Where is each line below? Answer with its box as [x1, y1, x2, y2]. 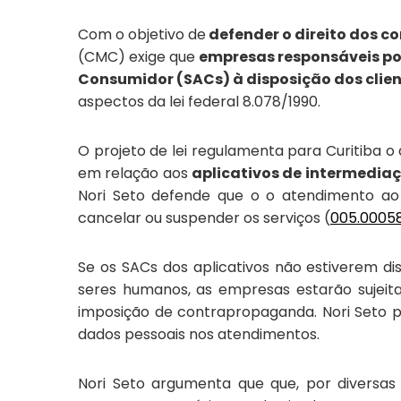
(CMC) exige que [78, 47, 199, 67]
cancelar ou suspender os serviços [78, 208, 324, 228]
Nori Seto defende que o [78, 185, 267, 206]
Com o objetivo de [78, 24, 206, 45]
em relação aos [78, 163, 192, 183]
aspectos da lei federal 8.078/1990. [78, 91, 320, 112]
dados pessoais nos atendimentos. [78, 324, 320, 345]
